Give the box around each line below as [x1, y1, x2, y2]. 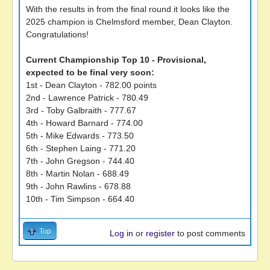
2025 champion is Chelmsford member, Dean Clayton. [26, 17, 233, 27]
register [146, 228, 175, 238]
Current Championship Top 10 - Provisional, [26, 55, 206, 64]
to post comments [175, 228, 245, 238]
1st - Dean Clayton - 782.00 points [26, 80, 157, 90]
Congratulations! [26, 30, 89, 39]
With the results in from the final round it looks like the [26, 4, 230, 14]
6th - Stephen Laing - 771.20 [26, 143, 136, 153]
